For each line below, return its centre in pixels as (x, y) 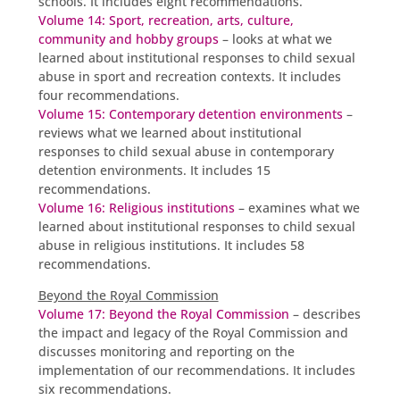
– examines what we (297, 207)
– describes (325, 313)
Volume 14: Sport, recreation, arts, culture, (166, 20)
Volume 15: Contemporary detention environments (190, 113)
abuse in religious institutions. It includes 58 (171, 245)
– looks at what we (275, 38)
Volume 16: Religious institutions (136, 207)
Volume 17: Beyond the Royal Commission (163, 313)
